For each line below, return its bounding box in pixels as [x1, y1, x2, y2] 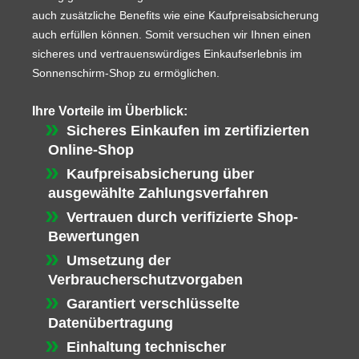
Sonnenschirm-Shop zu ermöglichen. [32, 67, 220, 80]
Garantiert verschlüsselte [66, 296, 240, 313]
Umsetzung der [66, 252, 171, 269]
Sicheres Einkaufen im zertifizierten [66, 123, 309, 139]
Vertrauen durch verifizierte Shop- [66, 209, 298, 226]
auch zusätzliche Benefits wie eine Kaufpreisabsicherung [32, 9, 319, 22]
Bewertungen [48, 228, 139, 245]
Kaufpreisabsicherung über [66, 166, 254, 183]
